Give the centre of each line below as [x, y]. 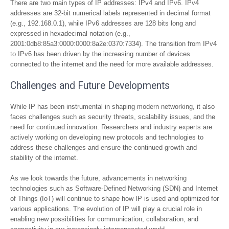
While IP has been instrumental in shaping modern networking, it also [112, 107]
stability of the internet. [44, 158]
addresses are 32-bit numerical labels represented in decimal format [110, 13]
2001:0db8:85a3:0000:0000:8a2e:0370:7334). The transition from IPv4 [113, 44]
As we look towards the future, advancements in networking [98, 178]
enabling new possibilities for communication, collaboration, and [104, 219]
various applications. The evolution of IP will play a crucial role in [106, 209]
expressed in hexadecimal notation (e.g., [70, 33]
